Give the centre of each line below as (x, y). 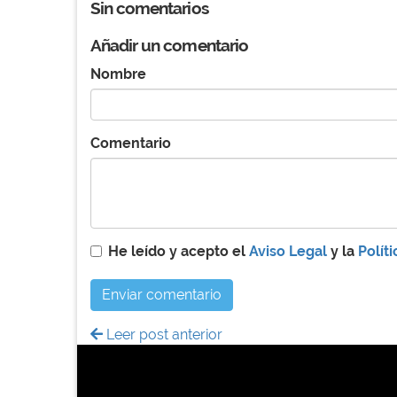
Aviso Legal (288, 251)
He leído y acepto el (179, 251)
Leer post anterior (163, 334)
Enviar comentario (162, 294)
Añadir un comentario (169, 45)
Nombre (118, 74)
